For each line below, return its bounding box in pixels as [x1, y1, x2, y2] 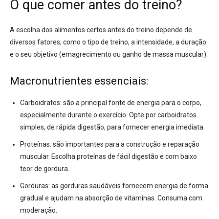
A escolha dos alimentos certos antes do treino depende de [10, 26, 192, 34]
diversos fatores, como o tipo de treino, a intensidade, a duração [10, 38, 206, 46]
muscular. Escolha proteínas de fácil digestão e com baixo [20, 153, 197, 161]
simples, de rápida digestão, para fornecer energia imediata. [20, 123, 205, 131]
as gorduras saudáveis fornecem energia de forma [50, 182, 208, 190]
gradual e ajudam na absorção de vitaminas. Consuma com [20, 194, 202, 202]
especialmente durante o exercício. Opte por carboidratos [20, 111, 197, 119]
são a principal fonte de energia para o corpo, [62, 99, 201, 107]
